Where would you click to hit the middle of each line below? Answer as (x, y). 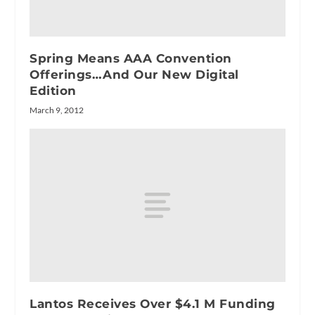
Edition (53, 90)
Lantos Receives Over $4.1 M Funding (153, 303)
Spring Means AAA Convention (131, 58)
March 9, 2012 (57, 110)
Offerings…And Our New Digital (134, 74)
